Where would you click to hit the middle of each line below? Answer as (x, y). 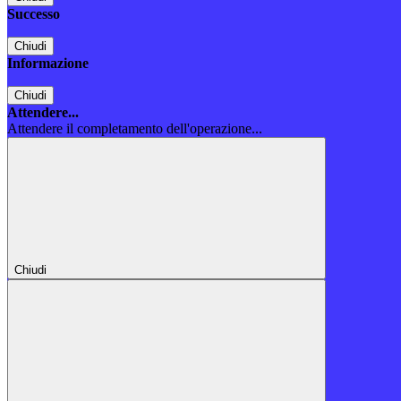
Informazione (48, 64)
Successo (34, 14)
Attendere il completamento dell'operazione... (135, 129)
